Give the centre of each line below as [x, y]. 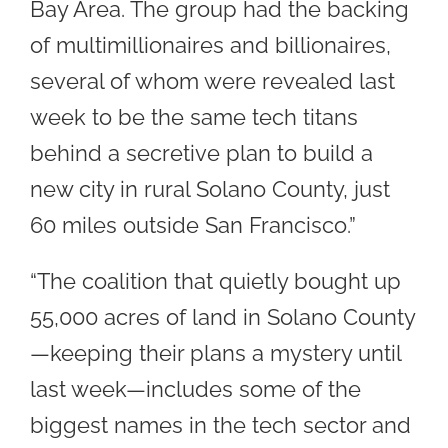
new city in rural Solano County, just [210, 189]
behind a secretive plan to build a [201, 153]
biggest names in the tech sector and [220, 425]
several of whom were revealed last [212, 81]
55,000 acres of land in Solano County [223, 317]
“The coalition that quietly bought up [215, 281]
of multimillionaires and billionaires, [210, 45]
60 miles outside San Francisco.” [193, 225]
